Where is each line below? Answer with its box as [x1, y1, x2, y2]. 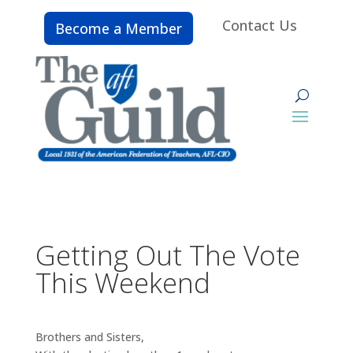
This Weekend [35, 263, 210, 301]
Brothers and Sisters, [35, 329, 144, 344]
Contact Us [222, 16, 297, 35]
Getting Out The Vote [35, 236, 300, 273]
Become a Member [55, 19, 182, 38]
